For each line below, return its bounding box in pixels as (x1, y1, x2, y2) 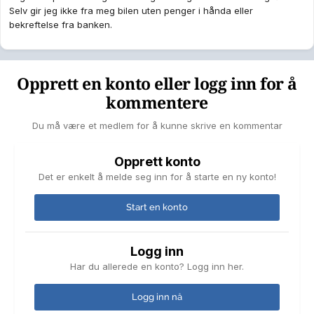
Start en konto (126, 202, 188, 213)
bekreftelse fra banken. (9, 19, 112, 31)
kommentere (106, 94, 208, 114)
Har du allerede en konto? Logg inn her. (70, 261, 244, 273)
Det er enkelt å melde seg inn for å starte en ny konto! (38, 171, 276, 183)
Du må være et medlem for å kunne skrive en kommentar (32, 120, 282, 132)
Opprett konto (114, 154, 200, 170)
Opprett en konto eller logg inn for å (17, 75, 297, 95)
